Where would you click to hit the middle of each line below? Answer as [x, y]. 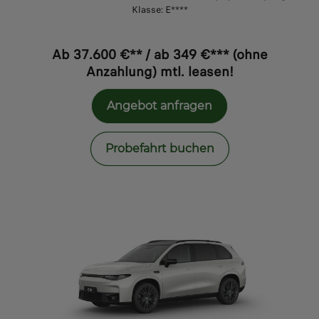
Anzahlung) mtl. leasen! [159, 71]
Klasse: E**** [159, 9]
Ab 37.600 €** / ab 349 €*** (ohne [159, 54]
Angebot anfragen [159, 106]
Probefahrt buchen [159, 149]
